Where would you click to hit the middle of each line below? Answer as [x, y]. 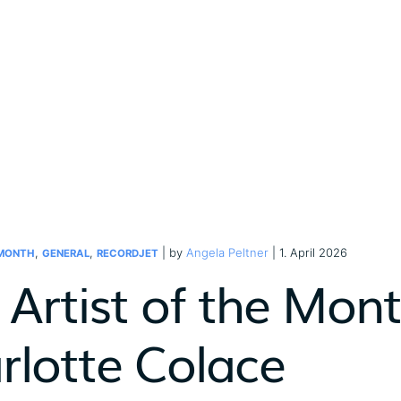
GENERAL [66, 253]
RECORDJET [128, 253]
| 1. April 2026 [308, 252]
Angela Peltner [227, 252]
